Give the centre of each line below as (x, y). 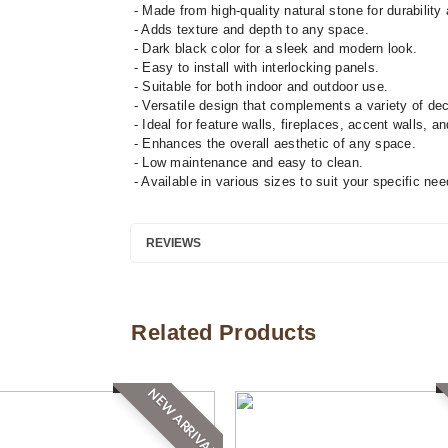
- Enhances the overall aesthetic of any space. (272, 143)
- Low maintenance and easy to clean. (246, 162)
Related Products (224, 332)
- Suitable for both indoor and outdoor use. (259, 86)
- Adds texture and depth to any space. (249, 29)
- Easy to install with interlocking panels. (254, 67)
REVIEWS (173, 243)
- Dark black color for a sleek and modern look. (273, 48)
